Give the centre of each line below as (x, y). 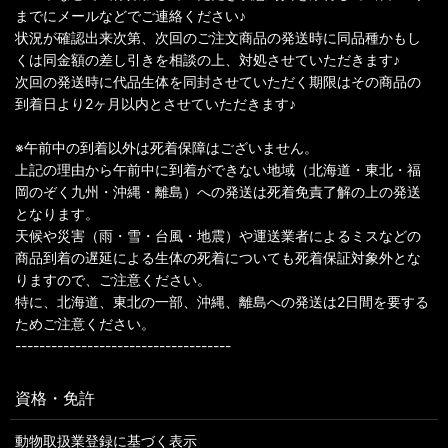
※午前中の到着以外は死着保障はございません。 (166, 147)
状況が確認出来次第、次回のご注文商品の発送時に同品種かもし (218, 37)
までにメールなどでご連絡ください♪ (130, 15)
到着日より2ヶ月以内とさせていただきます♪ (155, 103)
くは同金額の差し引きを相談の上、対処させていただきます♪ (207, 59)
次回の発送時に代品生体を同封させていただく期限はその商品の (218, 81)
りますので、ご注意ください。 (113, 279)
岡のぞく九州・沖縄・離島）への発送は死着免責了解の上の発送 (218, 191)
